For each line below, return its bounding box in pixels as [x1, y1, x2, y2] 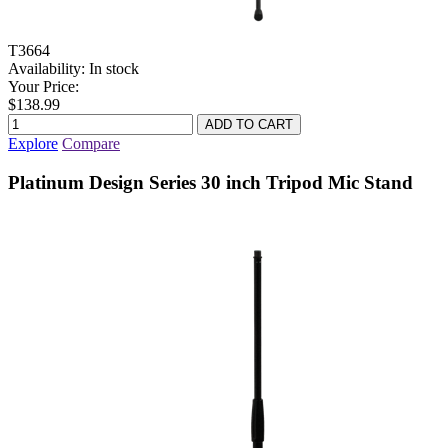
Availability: [8, 59, 85, 77]
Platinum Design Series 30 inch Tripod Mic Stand [8, 171, 413, 193]
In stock [89, 59, 139, 77]
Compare [62, 134, 120, 152]
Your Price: [8, 77, 79, 95]
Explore [8, 134, 58, 152]
